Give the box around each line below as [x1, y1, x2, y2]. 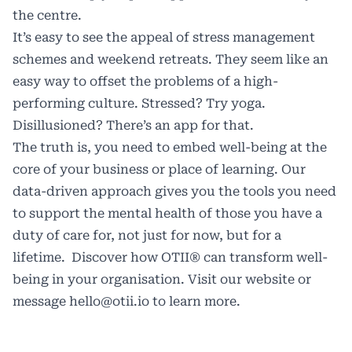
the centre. [13, 7, 85, 23]
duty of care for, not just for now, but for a [13, 227, 281, 243]
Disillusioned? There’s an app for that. [13, 117, 254, 133]
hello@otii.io [69, 293, 149, 309]
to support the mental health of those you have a [13, 205, 322, 221]
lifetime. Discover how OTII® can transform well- [13, 249, 328, 265]
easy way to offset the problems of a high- [13, 73, 278, 89]
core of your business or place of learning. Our [13, 161, 306, 177]
